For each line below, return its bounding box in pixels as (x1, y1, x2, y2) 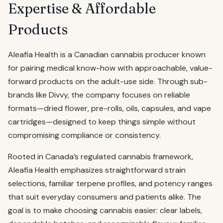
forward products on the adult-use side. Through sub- (8, 76, 208, 87)
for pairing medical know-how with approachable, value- (8, 63, 213, 73)
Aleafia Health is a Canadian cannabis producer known (8, 49, 206, 60)
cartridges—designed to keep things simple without (8, 116, 196, 127)
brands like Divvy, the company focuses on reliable (8, 90, 190, 100)
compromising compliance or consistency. (8, 130, 161, 140)
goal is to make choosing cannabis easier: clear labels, (8, 205, 202, 216)
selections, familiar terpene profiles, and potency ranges (8, 178, 213, 189)
